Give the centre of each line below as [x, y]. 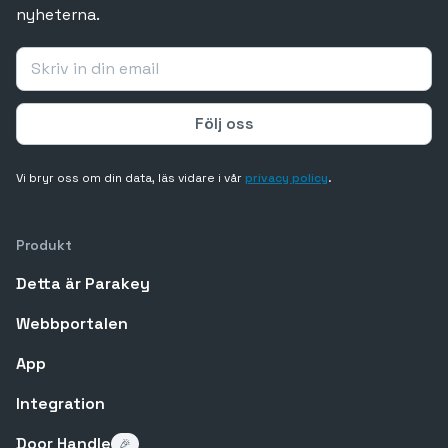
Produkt [44, 244]
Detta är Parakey [83, 283]
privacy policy [286, 177]
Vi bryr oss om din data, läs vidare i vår [130, 177]
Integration [60, 403]
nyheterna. [58, 14]
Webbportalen [72, 323]
